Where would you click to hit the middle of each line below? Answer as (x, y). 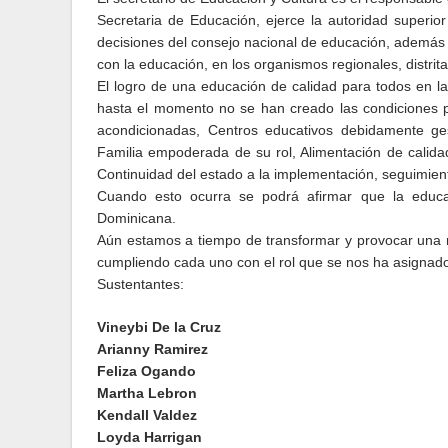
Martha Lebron (147, 393)
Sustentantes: (140, 284)
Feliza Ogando (146, 371)
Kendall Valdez (147, 415)
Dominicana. (136, 218)
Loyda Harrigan (149, 437)
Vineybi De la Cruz (159, 327)
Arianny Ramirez (152, 349)
